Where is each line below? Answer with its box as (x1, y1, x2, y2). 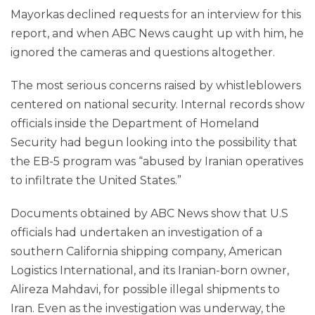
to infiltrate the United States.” (11, 174, 181, 187)
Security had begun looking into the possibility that (11, 136, 297, 149)
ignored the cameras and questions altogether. (11, 46, 275, 59)
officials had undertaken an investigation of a (11, 226, 262, 239)
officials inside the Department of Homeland (11, 117, 259, 130)
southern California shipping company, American (11, 245, 282, 258)
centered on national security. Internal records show (11, 98, 304, 111)
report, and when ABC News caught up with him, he (11, 27, 304, 40)
